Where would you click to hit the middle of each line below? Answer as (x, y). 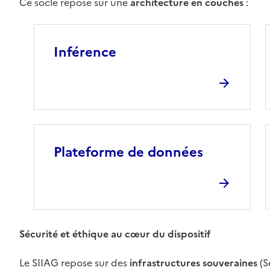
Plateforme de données (128, 152)
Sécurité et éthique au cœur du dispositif (115, 234)
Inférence (85, 52)
